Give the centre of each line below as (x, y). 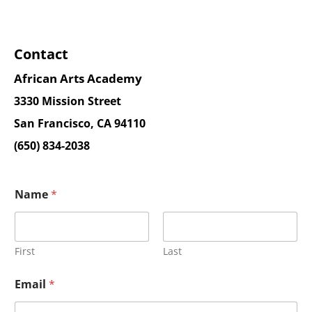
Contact (43, 54)
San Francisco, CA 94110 (80, 123)
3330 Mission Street (69, 101)
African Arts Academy (78, 78)
